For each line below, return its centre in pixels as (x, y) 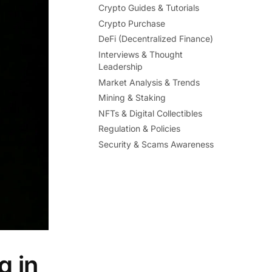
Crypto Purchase (132, 23)
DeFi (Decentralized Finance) (156, 39)
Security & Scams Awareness (156, 144)
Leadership (121, 66)
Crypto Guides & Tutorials (149, 8)
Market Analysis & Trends (149, 82)
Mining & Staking (132, 98)
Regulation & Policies (140, 129)
